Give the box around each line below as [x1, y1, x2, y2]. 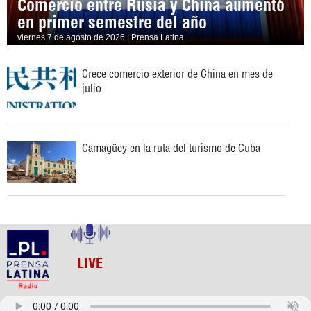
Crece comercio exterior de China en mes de [82, 66, 273, 81]
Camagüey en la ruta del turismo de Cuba [82, 140, 260, 155]
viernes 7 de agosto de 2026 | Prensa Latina [17, 32, 184, 42]
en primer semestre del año [17, 11, 207, 33]
